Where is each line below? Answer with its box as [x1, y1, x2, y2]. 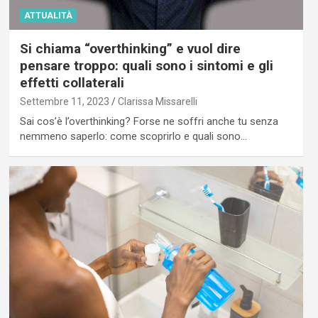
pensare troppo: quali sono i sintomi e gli [19, 57, 273, 75]
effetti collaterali [19, 75, 124, 92]
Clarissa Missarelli [117, 96, 197, 108]
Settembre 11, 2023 [19, 96, 109, 108]
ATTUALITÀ [23, 11, 72, 21]
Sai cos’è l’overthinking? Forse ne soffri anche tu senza [19, 115, 278, 128]
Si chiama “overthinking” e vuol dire [19, 40, 241, 57]
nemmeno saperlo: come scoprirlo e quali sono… [19, 130, 247, 143]
